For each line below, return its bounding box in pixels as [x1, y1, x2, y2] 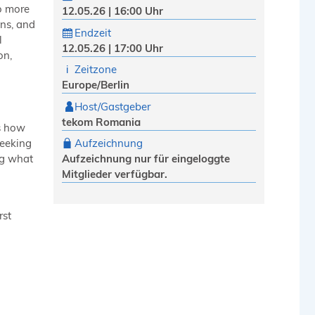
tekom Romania [62, 115, 141, 129]
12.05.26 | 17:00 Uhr [62, 41, 163, 55]
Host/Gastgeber [75, 99, 150, 113]
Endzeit [75, 25, 111, 39]
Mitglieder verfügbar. [62, 167, 167, 181]
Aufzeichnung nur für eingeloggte [62, 152, 230, 165]
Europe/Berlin [62, 78, 129, 91]
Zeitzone [75, 63, 117, 76]
